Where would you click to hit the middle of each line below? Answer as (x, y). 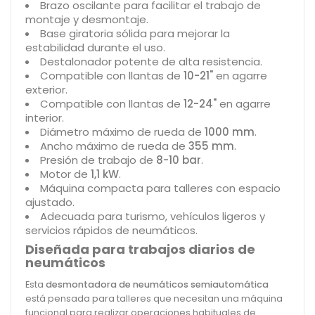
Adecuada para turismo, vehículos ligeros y (153, 216)
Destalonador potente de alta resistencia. (151, 61)
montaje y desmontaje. (87, 19)
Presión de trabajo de (98, 160)
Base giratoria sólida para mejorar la (135, 33)
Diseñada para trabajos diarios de (140, 249)
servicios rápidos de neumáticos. (111, 230)
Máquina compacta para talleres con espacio (160, 188)
